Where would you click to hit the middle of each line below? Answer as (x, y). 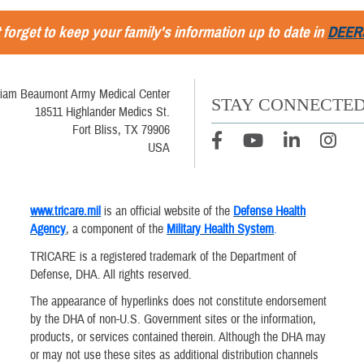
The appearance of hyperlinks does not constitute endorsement (179, 301)
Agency (48, 230)
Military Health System (221, 230)
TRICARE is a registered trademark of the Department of (164, 256)
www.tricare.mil (66, 212)
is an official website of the (167, 212)
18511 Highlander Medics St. (102, 113)
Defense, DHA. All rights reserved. (111, 274)
